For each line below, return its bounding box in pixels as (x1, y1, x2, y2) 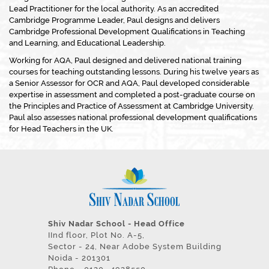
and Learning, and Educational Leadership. (9, 38, 166, 47)
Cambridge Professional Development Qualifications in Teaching (9, 27, 245, 36)
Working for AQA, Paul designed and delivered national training (9, 56, 241, 65)
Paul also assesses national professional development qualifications (9, 113, 257, 122)
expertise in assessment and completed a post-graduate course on (9, 90, 255, 99)
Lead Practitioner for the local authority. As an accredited (9, 4, 219, 13)
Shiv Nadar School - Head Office (47, 219, 185, 228)
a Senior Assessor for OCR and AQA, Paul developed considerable (9, 79, 250, 88)
